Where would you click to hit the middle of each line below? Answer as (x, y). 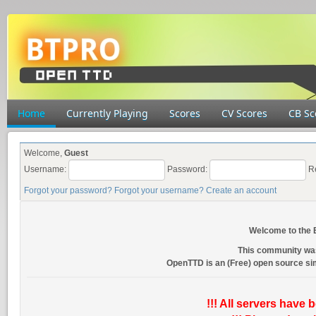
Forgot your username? (159, 190)
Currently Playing (107, 113)
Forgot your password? (68, 190)
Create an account (241, 190)
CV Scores (244, 113)
